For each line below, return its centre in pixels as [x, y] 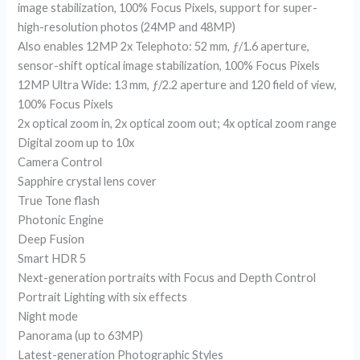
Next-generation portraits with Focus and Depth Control [167, 277]
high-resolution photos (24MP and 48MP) [127, 27]
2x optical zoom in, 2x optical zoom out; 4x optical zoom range [178, 123]
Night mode [48, 316]
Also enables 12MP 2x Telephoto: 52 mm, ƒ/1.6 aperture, [164, 46]
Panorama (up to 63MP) [81, 335]
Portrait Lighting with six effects [103, 297]
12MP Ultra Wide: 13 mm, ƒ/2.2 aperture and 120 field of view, [178, 84]
